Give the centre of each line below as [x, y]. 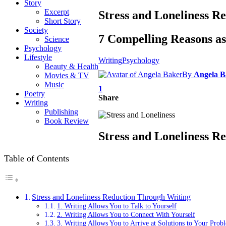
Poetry [35, 94]
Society [36, 30]
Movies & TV [67, 75]
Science [57, 39]
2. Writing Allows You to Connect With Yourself [126, 215]
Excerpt [57, 12]
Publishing [61, 112]
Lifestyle [38, 57]
